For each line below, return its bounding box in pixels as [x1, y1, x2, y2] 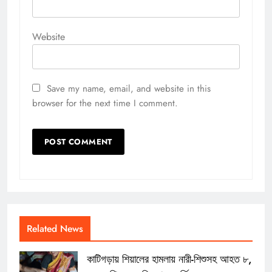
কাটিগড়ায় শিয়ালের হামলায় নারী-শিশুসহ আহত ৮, [87, 251, 252, 267]
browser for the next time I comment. [32, 96, 178, 110]
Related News [27, 221, 83, 236]
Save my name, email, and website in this [47, 81, 211, 95]
